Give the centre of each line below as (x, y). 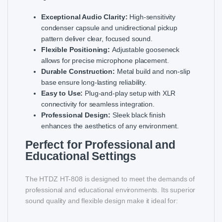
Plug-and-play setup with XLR (129, 93)
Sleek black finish (138, 115)
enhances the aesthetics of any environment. (110, 126)
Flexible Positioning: (76, 49)
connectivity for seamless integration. (98, 104)
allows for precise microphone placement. (105, 60)
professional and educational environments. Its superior (111, 190)
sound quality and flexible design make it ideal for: (102, 200)
